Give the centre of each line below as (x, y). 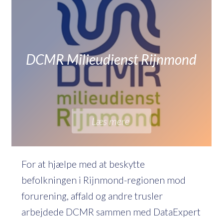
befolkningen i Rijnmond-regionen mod (104, 180)
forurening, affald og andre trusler (92, 196)
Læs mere (111, 121)
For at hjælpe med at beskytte (83, 164)
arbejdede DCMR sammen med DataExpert (111, 212)
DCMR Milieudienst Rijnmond (111, 59)
